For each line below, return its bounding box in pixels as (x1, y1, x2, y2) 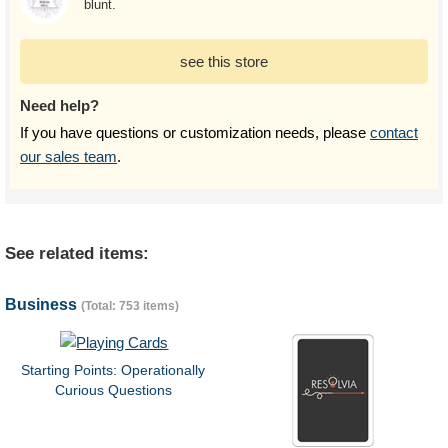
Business (5, 295, 81, 313)
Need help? (20, 96, 99, 114)
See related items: (5, 243, 149, 263)
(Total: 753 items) (81, 298, 179, 313)
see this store (180, 52, 268, 70)
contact (370, 123, 418, 141)
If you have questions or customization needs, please (20, 123, 370, 141)
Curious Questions (54, 381, 172, 398)
